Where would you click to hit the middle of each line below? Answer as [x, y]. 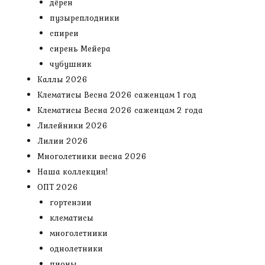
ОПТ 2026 [58, 187]
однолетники [76, 248]
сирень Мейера [80, 49]
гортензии [71, 202]
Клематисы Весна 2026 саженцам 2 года [120, 110]
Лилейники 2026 [72, 125]
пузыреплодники [85, 18]
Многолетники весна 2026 [92, 156]
